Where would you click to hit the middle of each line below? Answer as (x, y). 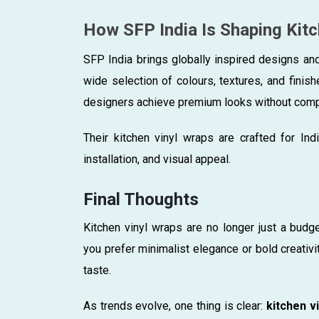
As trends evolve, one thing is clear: (175, 305)
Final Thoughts (141, 199)
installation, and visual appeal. (157, 159)
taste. (97, 270)
